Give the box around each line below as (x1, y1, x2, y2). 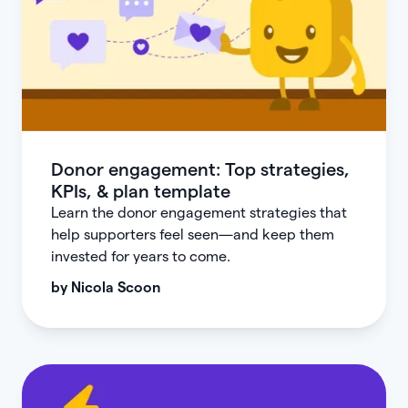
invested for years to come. (51, 249, 230, 265)
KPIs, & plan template (51, 181, 230, 202)
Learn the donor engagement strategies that (51, 205, 347, 221)
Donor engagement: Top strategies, (51, 159, 350, 180)
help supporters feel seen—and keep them (51, 227, 334, 243)
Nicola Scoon (71, 280, 160, 296)
